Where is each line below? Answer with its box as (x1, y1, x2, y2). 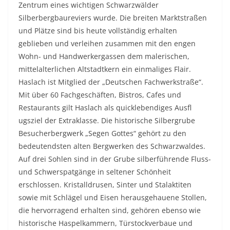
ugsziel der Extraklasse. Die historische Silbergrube (18, 115, 195, 125)
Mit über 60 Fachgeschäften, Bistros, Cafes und (18, 89, 181, 100)
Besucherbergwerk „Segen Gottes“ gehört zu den (18, 128, 186, 138)
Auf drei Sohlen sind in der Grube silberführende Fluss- (18, 154, 211, 164)
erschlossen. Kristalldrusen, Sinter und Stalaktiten (18, 179, 191, 189)
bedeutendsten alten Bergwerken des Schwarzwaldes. (18, 141, 205, 151)
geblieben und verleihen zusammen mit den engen (18, 38, 196, 48)
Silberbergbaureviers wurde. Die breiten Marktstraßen (18, 12, 207, 23)
